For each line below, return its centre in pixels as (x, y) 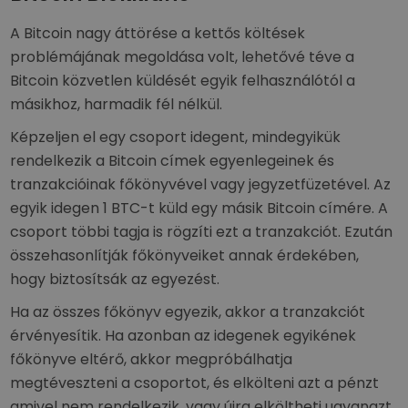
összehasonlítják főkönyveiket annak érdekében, (185, 255)
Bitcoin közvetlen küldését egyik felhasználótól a (183, 81)
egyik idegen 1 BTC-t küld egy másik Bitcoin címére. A (199, 208)
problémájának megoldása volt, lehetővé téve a (183, 57)
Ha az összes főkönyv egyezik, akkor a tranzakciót (188, 312)
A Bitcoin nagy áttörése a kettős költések (158, 33)
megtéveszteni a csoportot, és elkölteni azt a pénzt (195, 383)
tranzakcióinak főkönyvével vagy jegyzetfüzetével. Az (201, 184)
